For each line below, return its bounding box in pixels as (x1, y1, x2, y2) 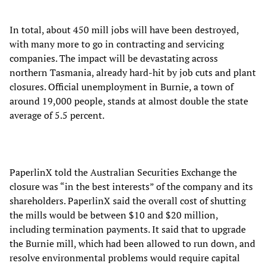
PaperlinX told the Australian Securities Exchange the (9, 165, 237, 179)
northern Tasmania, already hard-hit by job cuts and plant (9, 65, 256, 79)
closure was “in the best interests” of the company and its (9, 179, 253, 193)
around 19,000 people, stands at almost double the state (9, 94, 248, 107)
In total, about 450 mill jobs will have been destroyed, (9, 23, 239, 36)
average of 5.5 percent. (9, 108, 104, 122)
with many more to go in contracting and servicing (9, 37, 224, 50)
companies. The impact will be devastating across (9, 51, 218, 65)
